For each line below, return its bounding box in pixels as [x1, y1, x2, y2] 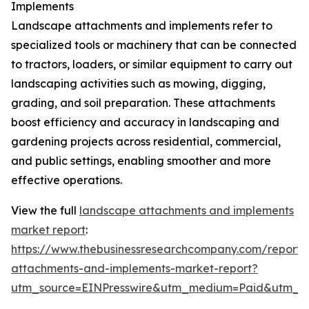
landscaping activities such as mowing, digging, [11, 77, 266, 91]
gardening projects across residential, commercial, [11, 134, 281, 149]
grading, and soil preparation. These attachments [11, 96, 275, 110]
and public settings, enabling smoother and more [11, 154, 271, 168]
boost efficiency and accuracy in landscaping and [11, 115, 279, 130]
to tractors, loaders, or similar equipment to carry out [11, 57, 292, 72]
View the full [11, 203, 79, 218]
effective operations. [11, 173, 122, 188]
